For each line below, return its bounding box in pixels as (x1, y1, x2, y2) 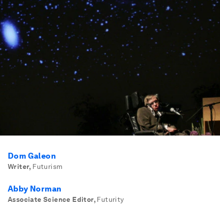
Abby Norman (8, 184, 62, 193)
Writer (8, 163, 29, 170)
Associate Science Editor (8, 195, 94, 203)
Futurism (32, 163, 63, 170)
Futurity (97, 195, 124, 203)
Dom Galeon (8, 151, 56, 161)
